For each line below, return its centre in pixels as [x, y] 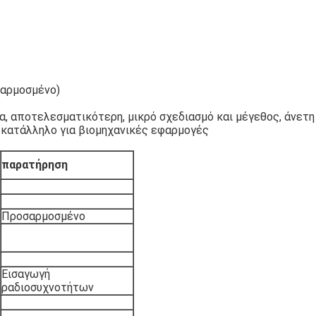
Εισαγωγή [26, 274]
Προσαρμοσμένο [43, 216]
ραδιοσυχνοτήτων [48, 287]
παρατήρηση [35, 165]
